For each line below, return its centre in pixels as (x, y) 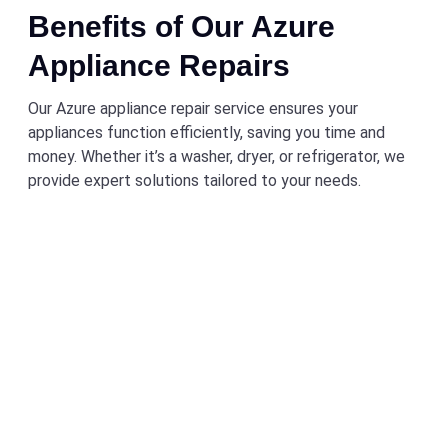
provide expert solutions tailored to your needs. (194, 180)
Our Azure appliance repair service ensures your (193, 108)
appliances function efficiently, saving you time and (206, 132)
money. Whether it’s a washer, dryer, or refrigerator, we (216, 156)
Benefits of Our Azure (181, 26)
